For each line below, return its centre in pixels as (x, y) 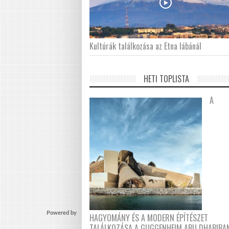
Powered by (61, 213)
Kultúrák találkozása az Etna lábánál (146, 46)
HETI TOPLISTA (166, 79)
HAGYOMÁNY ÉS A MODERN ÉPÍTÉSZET (149, 218)
